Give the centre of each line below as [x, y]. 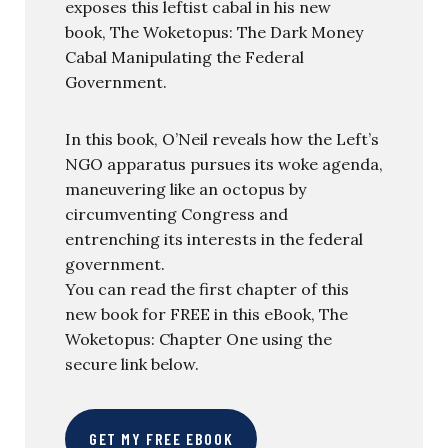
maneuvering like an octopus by [185, 189]
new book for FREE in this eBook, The [206, 314]
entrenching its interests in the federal [214, 239]
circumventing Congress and [176, 214]
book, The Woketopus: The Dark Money [214, 32]
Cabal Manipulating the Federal [184, 57]
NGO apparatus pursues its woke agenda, [224, 164]
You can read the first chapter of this [207, 289]
